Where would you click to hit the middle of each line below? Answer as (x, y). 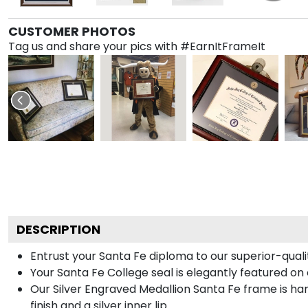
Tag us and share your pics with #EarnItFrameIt (137, 46)
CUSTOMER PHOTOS (72, 31)
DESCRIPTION (58, 229)
